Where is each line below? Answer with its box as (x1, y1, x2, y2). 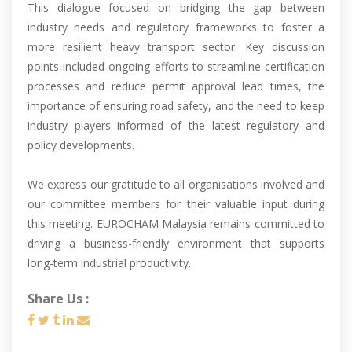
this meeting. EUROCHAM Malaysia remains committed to (27, 216, 324, 231)
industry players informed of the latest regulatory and (27, 118, 324, 133)
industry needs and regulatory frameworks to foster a (27, 20, 324, 35)
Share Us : (27, 290, 89, 307)
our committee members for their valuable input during (27, 196, 324, 211)
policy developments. (27, 137, 134, 152)
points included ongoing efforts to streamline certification (27, 59, 324, 74)
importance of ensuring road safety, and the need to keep (27, 98, 324, 113)
